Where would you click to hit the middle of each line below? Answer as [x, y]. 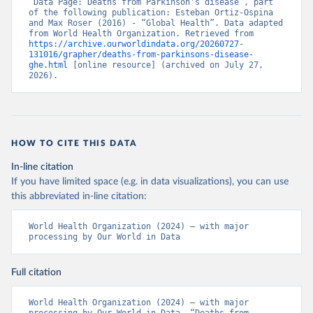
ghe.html [48, 65]
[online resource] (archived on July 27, [166, 65]
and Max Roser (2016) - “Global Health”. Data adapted [156, 23]
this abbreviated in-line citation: [79, 196]
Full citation [36, 272]
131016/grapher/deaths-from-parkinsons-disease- [141, 54]
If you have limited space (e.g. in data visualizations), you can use [150, 182]
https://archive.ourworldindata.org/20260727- [136, 44]
